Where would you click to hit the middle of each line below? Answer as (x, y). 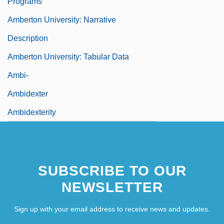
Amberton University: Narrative (62, 19)
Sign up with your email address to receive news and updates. (112, 209)
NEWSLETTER (112, 187)
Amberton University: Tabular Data (68, 56)
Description (28, 38)
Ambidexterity (32, 112)
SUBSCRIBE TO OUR (112, 170)
